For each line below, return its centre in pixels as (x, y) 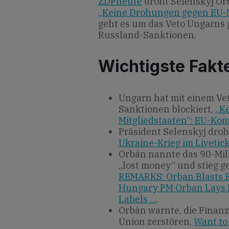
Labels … (138, 199)
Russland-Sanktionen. (147, 35)
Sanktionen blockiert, (167, 109)
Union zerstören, (156, 222)
